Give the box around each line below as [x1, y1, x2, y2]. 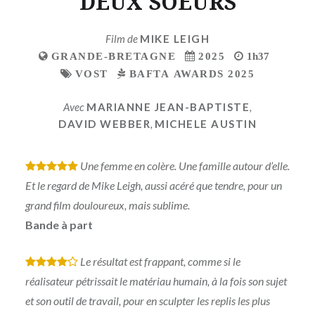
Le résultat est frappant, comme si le [79, 255, 240, 269]
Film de [105, 32, 140, 46]
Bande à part [25, 218, 93, 232]
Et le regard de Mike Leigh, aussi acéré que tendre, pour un [25, 179, 282, 193]
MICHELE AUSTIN [155, 117, 257, 130]
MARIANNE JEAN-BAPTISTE [86, 100, 250, 113]
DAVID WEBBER [58, 117, 150, 130]
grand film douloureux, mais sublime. [25, 198, 190, 212]
